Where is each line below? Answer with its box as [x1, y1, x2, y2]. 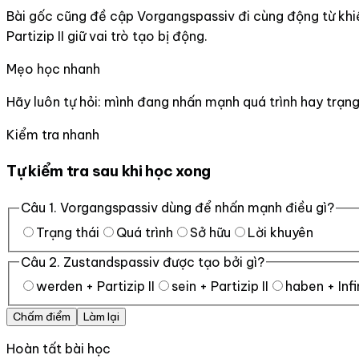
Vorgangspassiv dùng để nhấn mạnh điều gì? [60, 200, 334, 216]
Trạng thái [36, 224, 99, 240]
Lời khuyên [248, 224, 313, 240]
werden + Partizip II [36, 278, 155, 295]
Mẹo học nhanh [6, 60, 100, 77]
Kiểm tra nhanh [6, 126, 99, 143]
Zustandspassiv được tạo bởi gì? [63, 253, 264, 270]
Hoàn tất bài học [6, 341, 111, 357]
